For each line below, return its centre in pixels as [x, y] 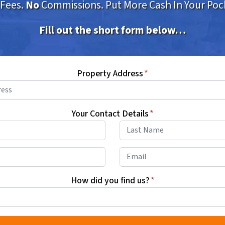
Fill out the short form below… [113, 30]
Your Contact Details [110, 114]
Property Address [110, 73]
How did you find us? [110, 180]
